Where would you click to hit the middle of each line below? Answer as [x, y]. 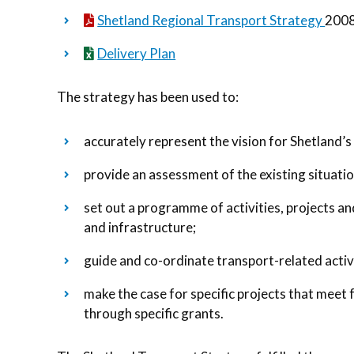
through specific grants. [154, 313]
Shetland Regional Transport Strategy [211, 20]
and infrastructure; [140, 227]
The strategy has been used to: [148, 97]
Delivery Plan [137, 53]
